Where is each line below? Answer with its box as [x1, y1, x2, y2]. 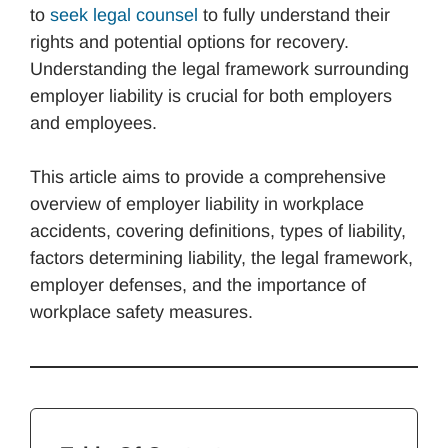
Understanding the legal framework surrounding [30, 58, 409, 79]
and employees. [30, 112, 162, 133]
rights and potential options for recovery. [30, 31, 349, 52]
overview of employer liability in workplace [30, 193, 364, 214]
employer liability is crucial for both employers [30, 85, 392, 106]
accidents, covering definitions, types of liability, [30, 220, 406, 241]
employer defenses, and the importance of [30, 274, 366, 295]
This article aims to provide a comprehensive [30, 166, 386, 187]
